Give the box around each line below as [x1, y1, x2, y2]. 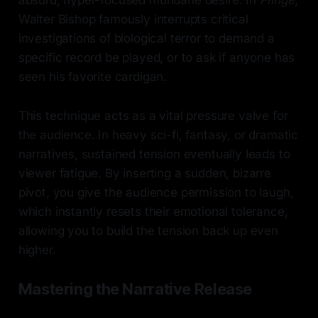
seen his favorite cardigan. [18, 70, 168, 84]
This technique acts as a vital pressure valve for [18, 109, 288, 124]
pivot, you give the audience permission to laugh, [18, 185, 294, 200]
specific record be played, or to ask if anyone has [18, 50, 295, 65]
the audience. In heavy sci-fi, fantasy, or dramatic [18, 128, 299, 143]
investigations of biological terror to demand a [18, 31, 275, 46]
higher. [18, 243, 56, 258]
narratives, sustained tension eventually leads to [18, 147, 290, 162]
